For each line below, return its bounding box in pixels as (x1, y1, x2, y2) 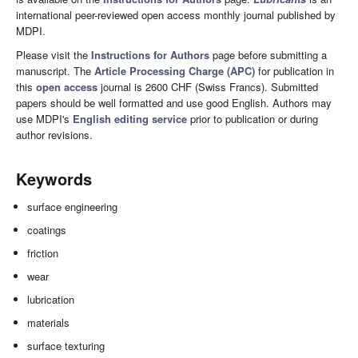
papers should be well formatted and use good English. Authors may (16, 95, 332, 111)
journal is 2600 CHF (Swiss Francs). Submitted (97, 79, 318, 95)
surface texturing (27, 338, 105, 354)
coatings (27, 222, 67, 238)
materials (27, 315, 70, 331)
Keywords (16, 167, 92, 191)
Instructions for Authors (91, 47, 209, 63)
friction (27, 245, 59, 261)
